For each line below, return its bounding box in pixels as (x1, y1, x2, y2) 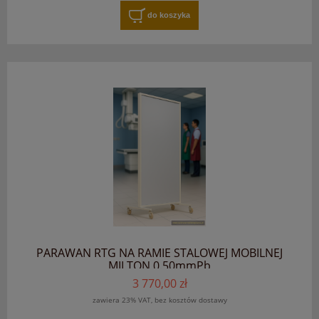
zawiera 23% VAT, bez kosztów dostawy (92, 295, 227, 305)
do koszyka (147, 10, 190, 19)
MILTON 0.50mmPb (108, 257, 211, 273)
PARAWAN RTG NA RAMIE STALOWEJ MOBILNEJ (36, 244, 283, 261)
